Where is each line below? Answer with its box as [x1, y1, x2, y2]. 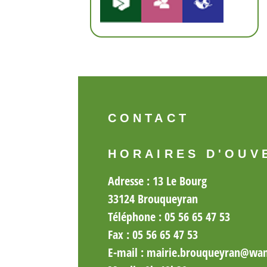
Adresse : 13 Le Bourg [108, 172, 207, 189]
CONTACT [108, 111, 190, 125]
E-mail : [108, 244, 147, 260]
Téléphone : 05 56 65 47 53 [108, 208, 230, 225]
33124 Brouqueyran [108, 190, 198, 207]
